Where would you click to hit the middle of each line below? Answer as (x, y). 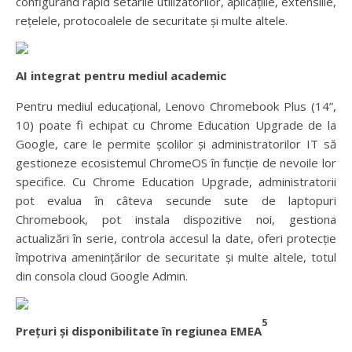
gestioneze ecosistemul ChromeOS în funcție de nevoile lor (176, 163)
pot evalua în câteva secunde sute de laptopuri (176, 201)
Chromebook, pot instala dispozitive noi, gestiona (176, 220)
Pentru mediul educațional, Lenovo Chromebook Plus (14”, (176, 106)
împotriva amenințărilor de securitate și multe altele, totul (176, 257)
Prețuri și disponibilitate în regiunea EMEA (139, 331)
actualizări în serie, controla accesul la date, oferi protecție (176, 238)
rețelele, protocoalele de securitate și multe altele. (152, 21)
